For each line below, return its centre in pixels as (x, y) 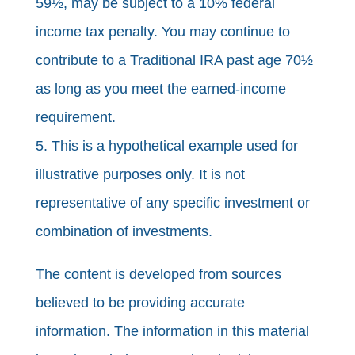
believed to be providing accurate (140, 303)
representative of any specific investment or (172, 203)
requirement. (75, 118)
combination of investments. (124, 232)
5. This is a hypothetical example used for (166, 146)
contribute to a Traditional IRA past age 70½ (174, 61)
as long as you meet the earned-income (160, 89)
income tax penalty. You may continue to (162, 32)
